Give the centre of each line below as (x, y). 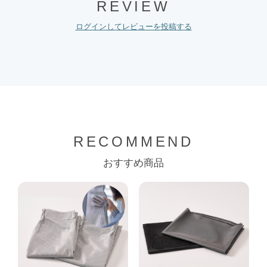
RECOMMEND (133, 141)
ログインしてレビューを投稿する (133, 26)
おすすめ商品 (133, 163)
